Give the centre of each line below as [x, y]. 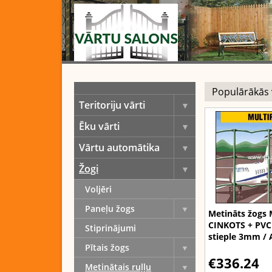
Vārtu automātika [119, 148]
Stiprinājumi [110, 228]
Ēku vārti [99, 126]
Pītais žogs [107, 247]
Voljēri [98, 189]
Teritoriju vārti [112, 105]
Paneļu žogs [110, 209]
